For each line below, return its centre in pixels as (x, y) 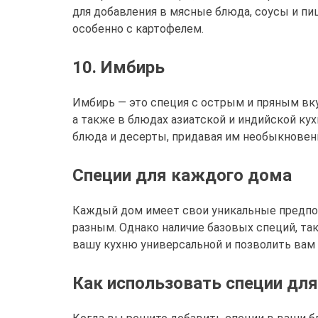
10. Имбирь (119, 68)
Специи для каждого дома (182, 176)
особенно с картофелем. (138, 29)
